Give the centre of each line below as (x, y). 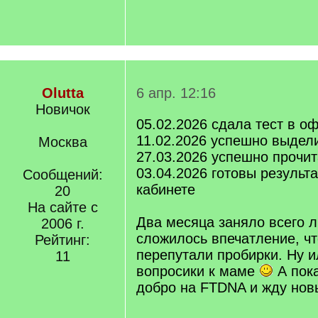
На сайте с (62, 207)
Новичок (62, 109)
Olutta (62, 93)
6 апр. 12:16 (176, 93)
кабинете (166, 190)
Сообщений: (62, 175)
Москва (62, 142)
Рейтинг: (62, 240)
